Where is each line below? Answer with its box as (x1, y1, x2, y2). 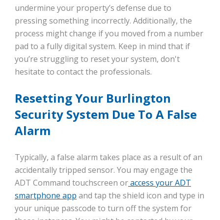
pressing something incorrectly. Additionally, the (15, 15, 192, 27)
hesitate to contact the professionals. (15, 66, 152, 78)
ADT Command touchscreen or (15, 177, 128, 189)
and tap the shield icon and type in (77, 190, 204, 201)
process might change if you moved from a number (15, 28, 203, 39)
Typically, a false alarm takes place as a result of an (15, 152, 202, 163)
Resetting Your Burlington (15, 90, 171, 107)
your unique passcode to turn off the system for (15, 203, 192, 214)
